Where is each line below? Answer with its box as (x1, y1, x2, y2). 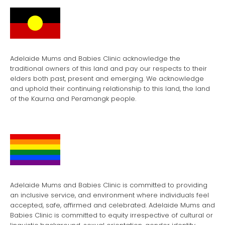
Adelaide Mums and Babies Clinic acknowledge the (10, 54, 180, 64)
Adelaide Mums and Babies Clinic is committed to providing (10, 180, 207, 190)
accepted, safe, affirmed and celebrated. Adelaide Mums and (10, 200, 215, 210)
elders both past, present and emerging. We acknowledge (10, 74, 204, 84)
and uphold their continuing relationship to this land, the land (10, 84, 210, 94)
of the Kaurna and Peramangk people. (10, 94, 136, 104)
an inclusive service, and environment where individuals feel (10, 190, 209, 200)
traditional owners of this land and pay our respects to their (10, 64, 207, 74)
